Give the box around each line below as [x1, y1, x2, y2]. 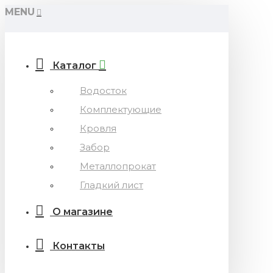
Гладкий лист [80, 179, 143, 191]
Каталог [52, 60, 96, 71]
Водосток [80, 85, 127, 96]
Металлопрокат [80, 160, 156, 172]
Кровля [80, 122, 116, 134]
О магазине [52, 206, 113, 218]
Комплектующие [80, 104, 161, 115]
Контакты [52, 240, 105, 252]
